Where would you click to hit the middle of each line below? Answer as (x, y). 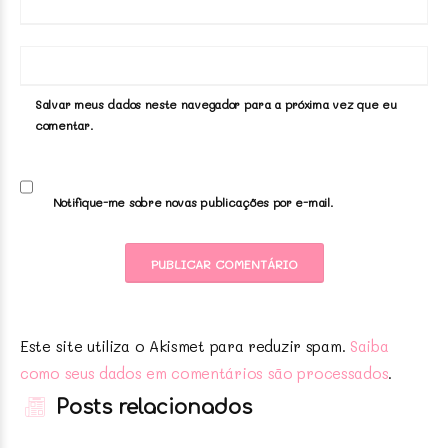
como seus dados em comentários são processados (204, 372)
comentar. (64, 124)
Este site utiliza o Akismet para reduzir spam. (185, 345)
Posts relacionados (151, 407)
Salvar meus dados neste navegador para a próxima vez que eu (216, 103)
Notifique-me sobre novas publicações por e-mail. (193, 201)
